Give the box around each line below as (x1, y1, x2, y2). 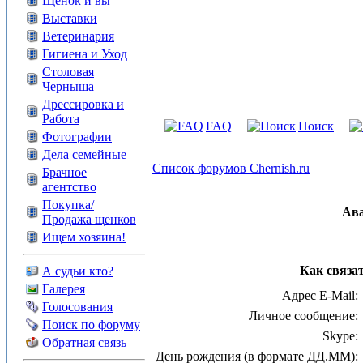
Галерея (42, 282, 85, 296)
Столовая (42, 65, 94, 79)
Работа (42, 112, 79, 126)
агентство (42, 180, 96, 194)
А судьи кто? (42, 264, 113, 278)
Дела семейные (42, 147, 126, 161)
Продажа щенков (42, 212, 136, 226)
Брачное (42, 165, 87, 179)
